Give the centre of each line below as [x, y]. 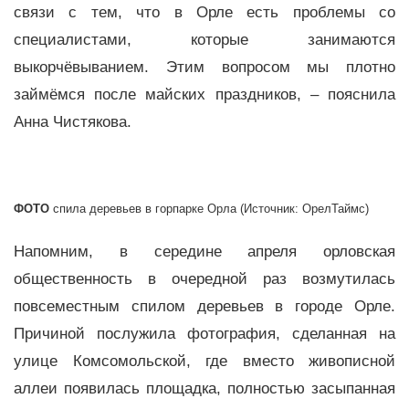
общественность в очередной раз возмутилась [204, 278]
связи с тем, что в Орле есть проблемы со [204, 13]
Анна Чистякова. [77, 122]
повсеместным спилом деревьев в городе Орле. [204, 306]
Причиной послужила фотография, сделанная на [204, 333]
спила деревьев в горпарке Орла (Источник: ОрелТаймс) [211, 208]
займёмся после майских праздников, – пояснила [204, 95]
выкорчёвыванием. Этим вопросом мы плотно [204, 68]
